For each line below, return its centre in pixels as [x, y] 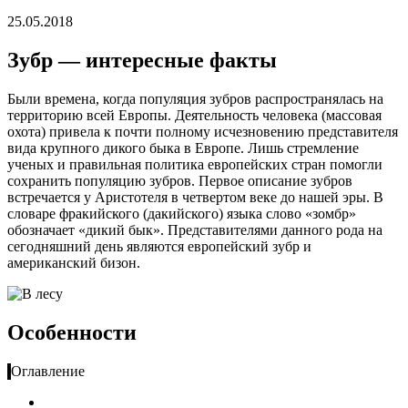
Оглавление [48, 371]
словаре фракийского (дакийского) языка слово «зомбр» [182, 213]
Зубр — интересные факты [142, 60]
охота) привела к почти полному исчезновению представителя [203, 131]
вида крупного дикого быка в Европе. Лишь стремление [183, 148]
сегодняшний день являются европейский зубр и [159, 246]
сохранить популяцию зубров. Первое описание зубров [180, 180]
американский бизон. [74, 262]
